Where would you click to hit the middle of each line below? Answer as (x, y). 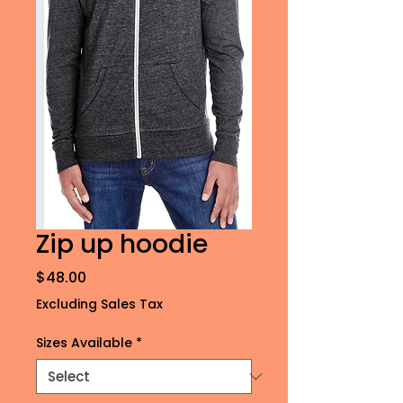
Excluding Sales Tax (99, 304)
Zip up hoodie (122, 244)
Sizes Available (84, 343)
